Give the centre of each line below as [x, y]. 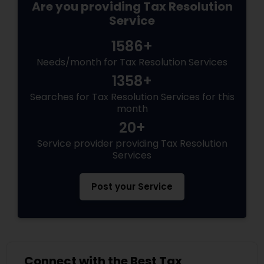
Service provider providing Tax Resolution [132, 144]
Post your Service [132, 187]
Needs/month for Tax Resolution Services [132, 62]
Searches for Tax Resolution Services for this [132, 97]
